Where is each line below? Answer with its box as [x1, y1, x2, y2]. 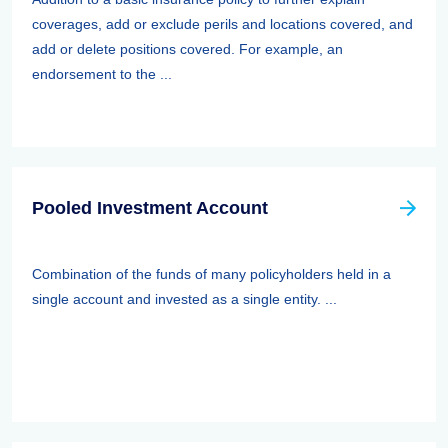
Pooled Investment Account [32, 198, 268, 218]
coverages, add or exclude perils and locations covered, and [32, 16, 413, 32]
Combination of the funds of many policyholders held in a [32, 266, 391, 282]
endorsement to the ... [32, 66, 172, 82]
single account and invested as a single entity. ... [32, 291, 337, 307]
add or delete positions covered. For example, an [32, 41, 343, 57]
